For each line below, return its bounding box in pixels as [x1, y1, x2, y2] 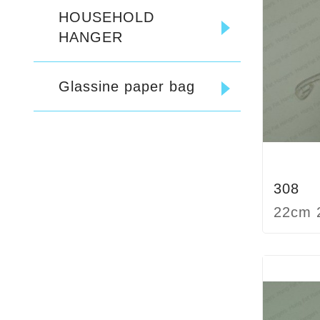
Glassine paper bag [59, 79, 195, 95]
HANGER [59, 29, 123, 46]
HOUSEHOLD [59, 9, 154, 26]
